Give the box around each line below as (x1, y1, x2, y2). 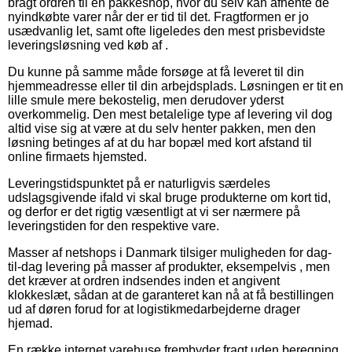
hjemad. (8, 317, 53, 331)
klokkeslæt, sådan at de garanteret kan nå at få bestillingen (8, 288, 334, 302)
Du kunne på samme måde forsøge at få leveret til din (8, 65, 304, 79)
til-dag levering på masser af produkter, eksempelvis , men (8, 260, 330, 274)
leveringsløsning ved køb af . (8, 38, 168, 53)
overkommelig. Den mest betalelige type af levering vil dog (8, 108, 332, 122)
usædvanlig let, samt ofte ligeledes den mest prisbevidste (8, 24, 325, 38)
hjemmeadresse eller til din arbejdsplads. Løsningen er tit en (8, 79, 343, 93)
